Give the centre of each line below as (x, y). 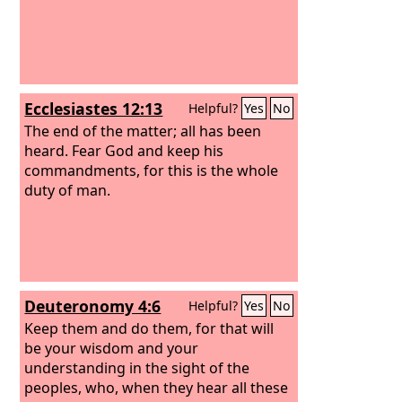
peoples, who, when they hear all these (157, 387)
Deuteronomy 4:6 (93, 306)
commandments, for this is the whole (152, 170)
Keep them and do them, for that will (149, 328)
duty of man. (68, 190)
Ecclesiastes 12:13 (94, 109)
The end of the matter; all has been (143, 131)
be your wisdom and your (112, 348)
